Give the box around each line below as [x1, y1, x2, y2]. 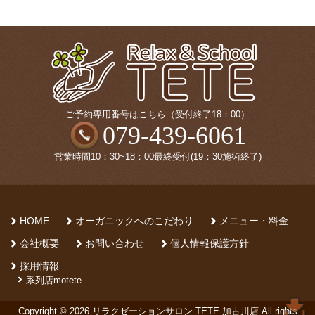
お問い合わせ [85, 238, 144, 250]
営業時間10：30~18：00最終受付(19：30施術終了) [53, 151, 262, 162]
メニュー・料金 [219, 216, 288, 227]
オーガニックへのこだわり [75, 216, 193, 227]
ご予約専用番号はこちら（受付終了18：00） [65, 109, 250, 120]
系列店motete [26, 275, 82, 286]
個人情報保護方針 [170, 238, 249, 250]
